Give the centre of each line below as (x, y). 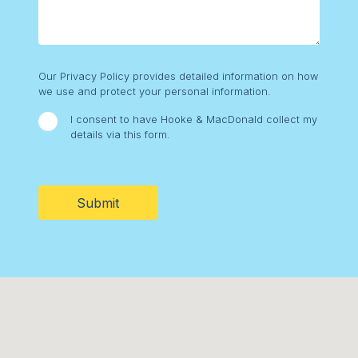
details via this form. (120, 135)
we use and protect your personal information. (155, 92)
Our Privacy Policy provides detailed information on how (178, 77)
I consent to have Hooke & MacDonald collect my (194, 120)
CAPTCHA (70, 164)
